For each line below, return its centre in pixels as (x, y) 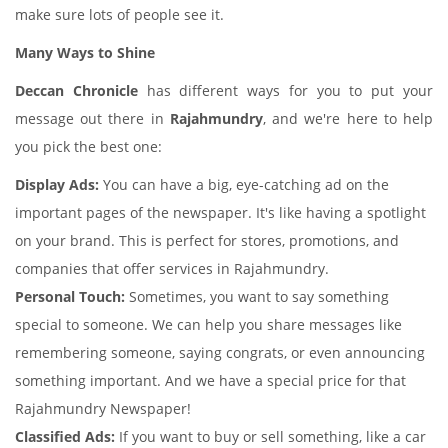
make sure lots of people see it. (119, 14)
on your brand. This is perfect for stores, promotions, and (207, 240)
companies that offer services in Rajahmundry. (172, 268)
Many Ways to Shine (85, 52)
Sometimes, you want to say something (257, 296)
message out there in (92, 118)
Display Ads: (57, 184)
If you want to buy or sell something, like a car (270, 436)
